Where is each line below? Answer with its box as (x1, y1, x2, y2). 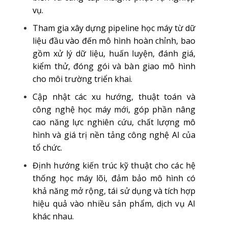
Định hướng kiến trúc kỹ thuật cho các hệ (33, 160, 195, 171)
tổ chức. (33, 142, 63, 153)
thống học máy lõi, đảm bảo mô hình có (33, 173, 195, 184)
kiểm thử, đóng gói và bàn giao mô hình (33, 61, 195, 72)
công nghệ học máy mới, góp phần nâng (33, 104, 195, 115)
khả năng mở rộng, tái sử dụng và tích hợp (33, 185, 195, 196)
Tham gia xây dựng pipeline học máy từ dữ (33, 22, 195, 34)
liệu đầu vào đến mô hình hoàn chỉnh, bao (33, 35, 195, 46)
